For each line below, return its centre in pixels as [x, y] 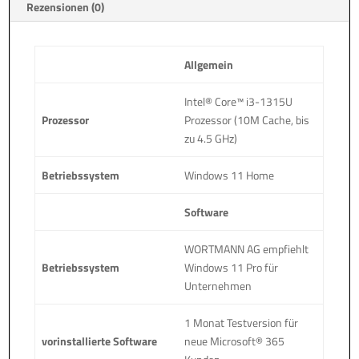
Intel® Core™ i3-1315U [239, 101]
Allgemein [209, 64]
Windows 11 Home [230, 175]
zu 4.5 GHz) [211, 138]
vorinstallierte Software [100, 341]
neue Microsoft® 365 [235, 341]
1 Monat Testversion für [242, 322]
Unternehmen [218, 285]
